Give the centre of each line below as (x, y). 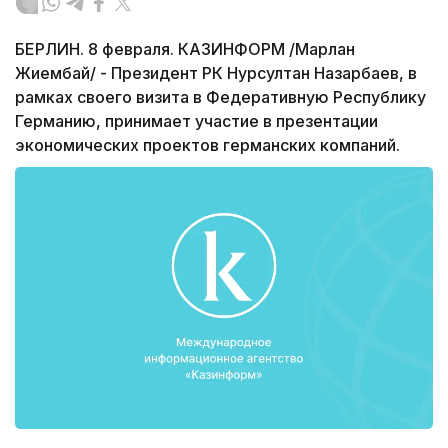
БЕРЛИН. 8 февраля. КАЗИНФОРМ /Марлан (185, 49)
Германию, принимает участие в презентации (196, 121)
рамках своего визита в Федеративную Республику (220, 97)
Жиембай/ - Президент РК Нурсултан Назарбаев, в (216, 73)
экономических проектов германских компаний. (207, 145)
